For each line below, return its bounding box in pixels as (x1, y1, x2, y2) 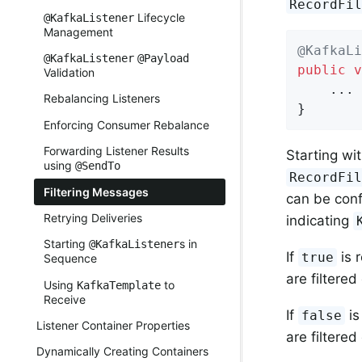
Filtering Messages (44, 184, 149, 199)
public (297, 61, 346, 78)
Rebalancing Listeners (44, 91, 160, 106)
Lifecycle (134, 10, 185, 24)
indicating (286, 212, 353, 229)
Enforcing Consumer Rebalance (44, 117, 209, 132)
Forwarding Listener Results (44, 144, 189, 158)
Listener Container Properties (36, 318, 190, 333)
